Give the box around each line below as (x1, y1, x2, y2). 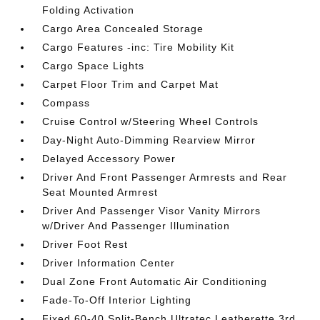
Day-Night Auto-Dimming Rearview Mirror (42, 134, 256, 146)
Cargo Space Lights (42, 59, 145, 71)
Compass (42, 96, 91, 109)
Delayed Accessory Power (42, 152, 176, 164)
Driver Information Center (42, 256, 176, 269)
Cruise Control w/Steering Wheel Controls (42, 115, 259, 127)
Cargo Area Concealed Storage (42, 22, 204, 34)
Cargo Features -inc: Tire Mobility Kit (42, 41, 235, 53)
